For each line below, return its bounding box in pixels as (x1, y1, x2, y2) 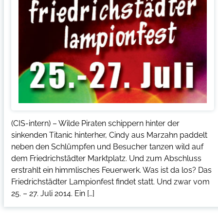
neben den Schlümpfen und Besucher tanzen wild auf (11, 142, 203, 152)
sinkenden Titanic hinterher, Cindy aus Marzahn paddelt (11, 130, 207, 140)
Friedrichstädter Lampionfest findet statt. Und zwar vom (11, 177, 210, 187)
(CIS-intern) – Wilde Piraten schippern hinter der (11, 119, 180, 128)
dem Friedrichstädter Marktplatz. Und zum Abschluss (11, 154, 201, 163)
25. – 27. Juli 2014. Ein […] (11, 189, 94, 199)
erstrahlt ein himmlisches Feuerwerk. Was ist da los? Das (11, 165, 212, 175)
